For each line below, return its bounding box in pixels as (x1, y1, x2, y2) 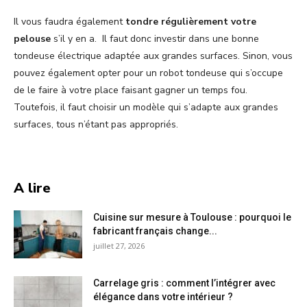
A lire (14, 178, 51, 197)
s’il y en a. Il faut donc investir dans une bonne (51, 32, 259, 45)
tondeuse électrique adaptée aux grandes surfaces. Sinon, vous (14, 49, 293, 62)
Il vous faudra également (14, 14, 125, 28)
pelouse (14, 32, 51, 45)
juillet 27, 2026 (93, 240, 145, 251)
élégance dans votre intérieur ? (93, 291, 233, 302)
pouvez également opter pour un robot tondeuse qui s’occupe (14, 66, 283, 79)
